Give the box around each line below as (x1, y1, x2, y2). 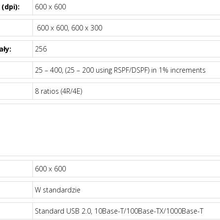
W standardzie (34, 185, 81, 194)
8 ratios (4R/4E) (34, 86, 82, 96)
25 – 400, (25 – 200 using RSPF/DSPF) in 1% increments (34, 65, 206, 75)
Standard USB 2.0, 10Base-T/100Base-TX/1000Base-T (34, 206, 203, 216)
